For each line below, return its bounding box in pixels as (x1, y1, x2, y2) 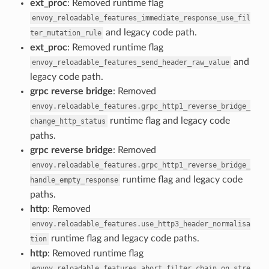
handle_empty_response (29, 175, 118, 184)
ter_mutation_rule (29, 28, 101, 37)
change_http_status (29, 116, 106, 125)
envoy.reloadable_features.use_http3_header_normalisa (31, 219, 250, 228)
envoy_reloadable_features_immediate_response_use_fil (31, 13, 250, 22)
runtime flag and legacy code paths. (48, 233, 199, 243)
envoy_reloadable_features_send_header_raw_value (31, 58, 229, 67)
